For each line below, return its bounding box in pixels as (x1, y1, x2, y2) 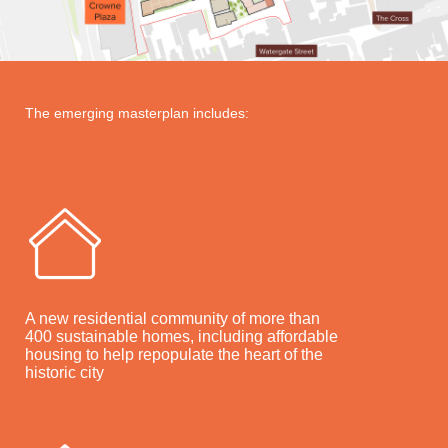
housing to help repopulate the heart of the (24, 345, 323, 363)
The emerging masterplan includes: (24, 105, 249, 122)
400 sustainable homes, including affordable (24, 327, 338, 345)
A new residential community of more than (24, 309, 320, 327)
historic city (24, 363, 104, 381)
